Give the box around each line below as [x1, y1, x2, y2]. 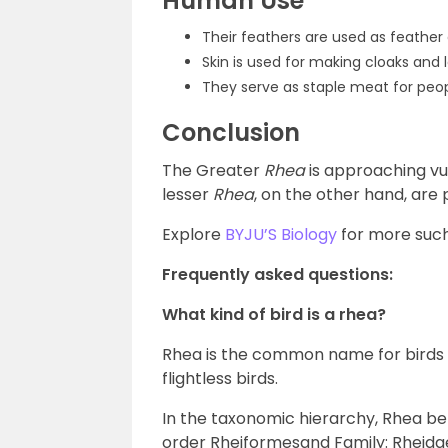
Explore [162, 223, 225, 246]
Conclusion [162, 116, 300, 149]
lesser [162, 183, 213, 206]
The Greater [162, 159, 264, 182]
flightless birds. [162, 367, 278, 390]
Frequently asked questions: [162, 263, 393, 286]
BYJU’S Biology [225, 223, 337, 246]
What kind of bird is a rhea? [162, 303, 386, 326]
